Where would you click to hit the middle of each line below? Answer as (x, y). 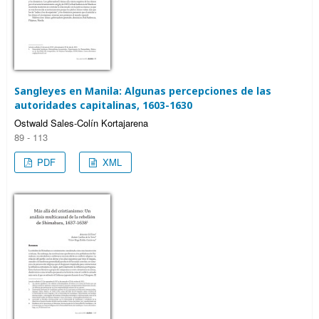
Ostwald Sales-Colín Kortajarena (81, 123)
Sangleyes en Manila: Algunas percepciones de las (143, 91)
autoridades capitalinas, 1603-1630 (103, 105)
